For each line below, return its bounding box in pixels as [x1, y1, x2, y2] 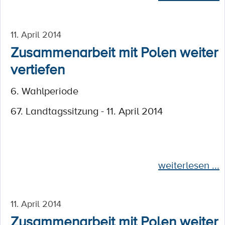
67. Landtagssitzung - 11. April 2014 [11, 104, 163, 118]
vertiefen [11, 59, 65, 78]
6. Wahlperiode [11, 84, 78, 98]
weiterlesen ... [158, 158, 219, 172]
